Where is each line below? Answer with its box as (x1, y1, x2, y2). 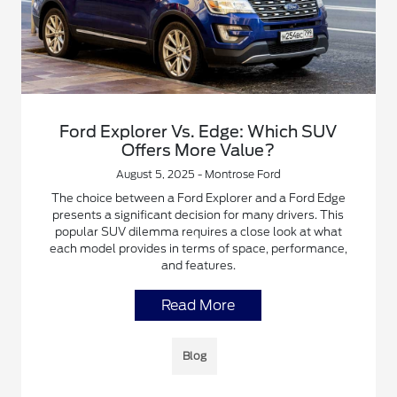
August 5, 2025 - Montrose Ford (115, 167, 281, 182)
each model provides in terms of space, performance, (49, 242, 347, 256)
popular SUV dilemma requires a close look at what (54, 225, 342, 239)
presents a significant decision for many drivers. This (52, 208, 345, 222)
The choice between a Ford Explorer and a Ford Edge (51, 191, 346, 206)
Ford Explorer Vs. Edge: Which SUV (59, 122, 338, 142)
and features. (160, 259, 236, 273)
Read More (161, 297, 236, 315)
